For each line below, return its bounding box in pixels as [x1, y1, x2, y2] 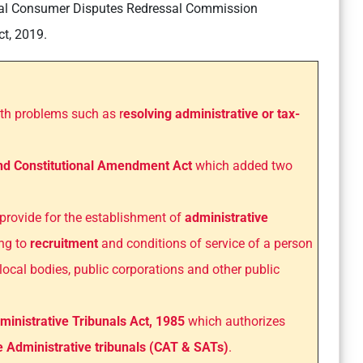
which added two [195, 158, 293, 174]
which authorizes [188, 314, 285, 330]
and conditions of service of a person [98, 236, 313, 252]
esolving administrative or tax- [123, 106, 300, 122]
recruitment [30, 236, 98, 252]
